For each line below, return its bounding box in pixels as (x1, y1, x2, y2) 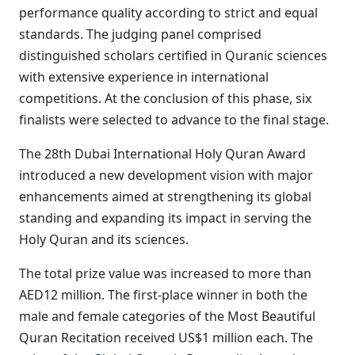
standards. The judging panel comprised (19, 25, 261, 43)
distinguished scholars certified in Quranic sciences (19, 47, 327, 64)
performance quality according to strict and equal (19, 4, 318, 21)
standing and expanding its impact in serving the (19, 209, 311, 227)
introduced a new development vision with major (19, 166, 313, 184)
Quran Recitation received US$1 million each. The (19, 329, 313, 346)
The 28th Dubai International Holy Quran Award (19, 145, 306, 162)
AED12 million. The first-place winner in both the (19, 286, 307, 303)
